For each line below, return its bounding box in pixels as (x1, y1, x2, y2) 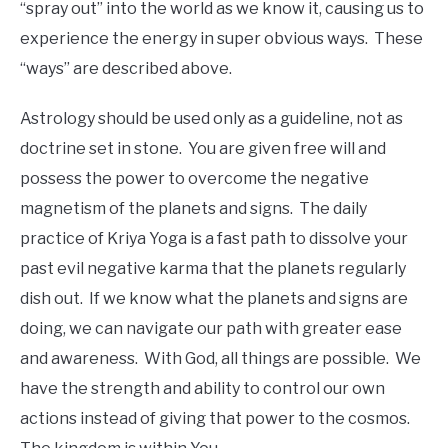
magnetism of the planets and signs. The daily (20, 199, 367, 219)
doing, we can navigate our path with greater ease (20, 319, 402, 339)
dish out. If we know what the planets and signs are (20, 289, 408, 309)
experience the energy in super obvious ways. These (20, 29, 423, 49)
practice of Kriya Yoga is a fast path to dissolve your (20, 229, 408, 249)
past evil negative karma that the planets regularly (20, 259, 406, 279)
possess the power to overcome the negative (20, 169, 369, 189)
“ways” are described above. (20, 59, 232, 79)
